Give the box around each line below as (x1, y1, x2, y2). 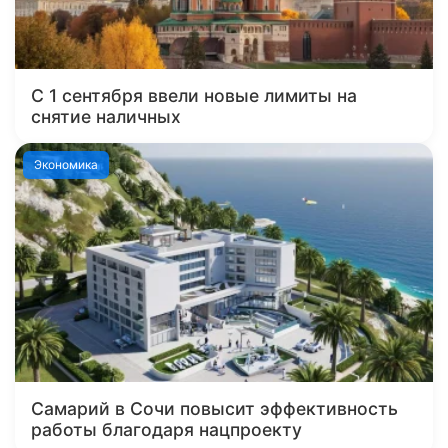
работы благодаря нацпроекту (31, 418, 302, 440)
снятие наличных (31, 105, 181, 127)
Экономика (34, 156, 99, 172)
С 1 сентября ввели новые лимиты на (31, 84, 357, 106)
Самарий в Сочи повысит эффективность (31, 397, 398, 419)
